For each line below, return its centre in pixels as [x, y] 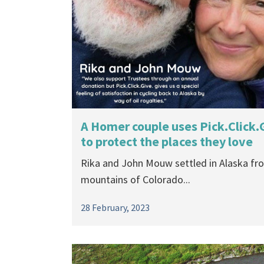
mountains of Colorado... [136, 180]
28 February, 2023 [115, 208]
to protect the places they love [167, 142]
